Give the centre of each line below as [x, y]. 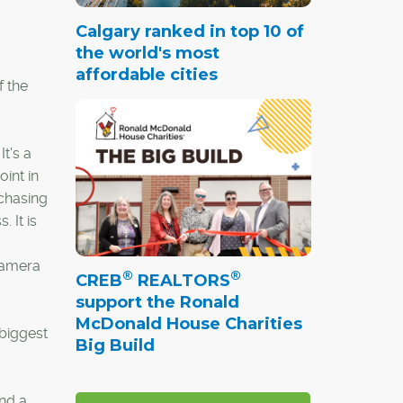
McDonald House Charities [188, 323]
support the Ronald [157, 302]
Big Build [115, 345]
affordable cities [146, 74]
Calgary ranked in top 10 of [189, 31]
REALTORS [181, 280]
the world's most [147, 53]
